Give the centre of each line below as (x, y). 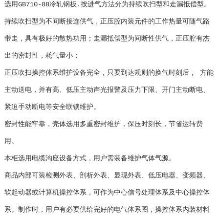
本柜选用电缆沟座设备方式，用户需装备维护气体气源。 (90, 159)
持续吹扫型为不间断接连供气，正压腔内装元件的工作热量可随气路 (107, 22)
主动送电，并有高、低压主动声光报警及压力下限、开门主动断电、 (107, 90)
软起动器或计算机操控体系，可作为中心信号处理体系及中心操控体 (107, 193)
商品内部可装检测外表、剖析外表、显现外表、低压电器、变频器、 (107, 176)
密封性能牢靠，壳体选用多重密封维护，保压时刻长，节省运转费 (103, 124)
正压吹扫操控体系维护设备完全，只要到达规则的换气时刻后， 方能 (109, 73)
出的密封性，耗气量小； (42, 56)
